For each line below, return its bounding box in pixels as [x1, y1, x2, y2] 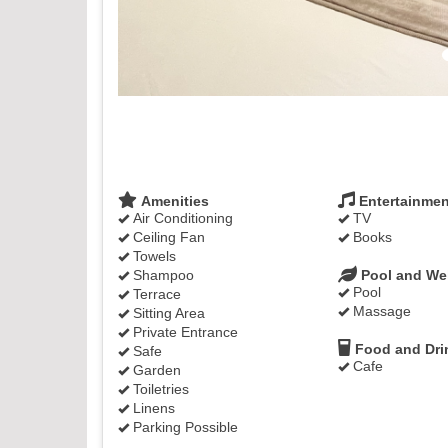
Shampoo [129, 267, 194, 283]
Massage [349, 303, 411, 319]
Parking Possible [129, 419, 238, 435]
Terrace [129, 286, 181, 302]
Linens [129, 400, 175, 416]
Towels [129, 248, 176, 264]
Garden [129, 362, 181, 378]
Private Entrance [129, 324, 238, 340]
